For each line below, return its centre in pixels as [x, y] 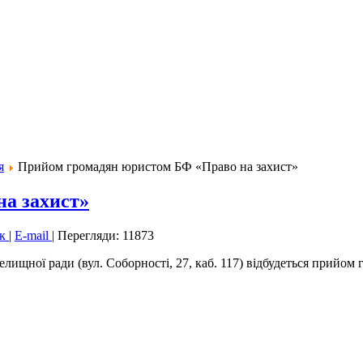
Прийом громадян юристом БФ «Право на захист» [158, 167]
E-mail [33, 236]
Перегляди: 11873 [106, 236]
